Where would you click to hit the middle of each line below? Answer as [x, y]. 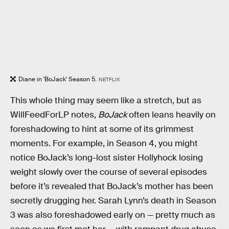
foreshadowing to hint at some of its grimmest [102, 129]
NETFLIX [109, 79]
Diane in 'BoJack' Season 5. [58, 79]
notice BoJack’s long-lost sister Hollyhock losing [107, 157]
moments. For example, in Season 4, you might [104, 143]
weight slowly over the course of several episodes [109, 172]
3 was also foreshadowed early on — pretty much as [113, 215]
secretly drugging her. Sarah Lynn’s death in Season [113, 200]
